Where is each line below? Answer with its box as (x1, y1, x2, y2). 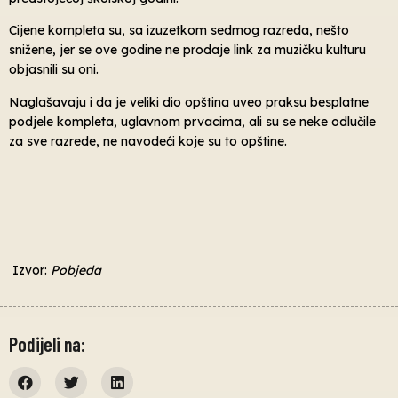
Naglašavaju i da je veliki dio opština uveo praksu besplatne (9, 93, 369, 110)
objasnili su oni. (9, 61, 99, 78)
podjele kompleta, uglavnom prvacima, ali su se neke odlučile (9, 113, 376, 130)
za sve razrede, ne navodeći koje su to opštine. (9, 132, 287, 149)
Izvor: (9, 262, 51, 279)
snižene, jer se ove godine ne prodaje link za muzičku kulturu (9, 42, 366, 59)
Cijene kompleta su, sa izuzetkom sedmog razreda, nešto (9, 22, 349, 39)
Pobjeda (51, 262, 101, 279)
